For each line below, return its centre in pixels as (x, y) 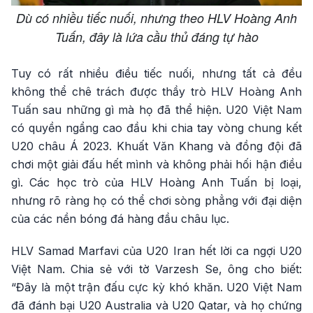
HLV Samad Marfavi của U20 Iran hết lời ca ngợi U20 (156, 251)
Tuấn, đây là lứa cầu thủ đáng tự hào (156, 37)
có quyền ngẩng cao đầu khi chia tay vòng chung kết (156, 128)
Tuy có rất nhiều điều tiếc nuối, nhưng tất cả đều (156, 73)
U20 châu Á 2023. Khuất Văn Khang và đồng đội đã (156, 146)
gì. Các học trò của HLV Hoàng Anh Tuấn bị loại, (156, 182)
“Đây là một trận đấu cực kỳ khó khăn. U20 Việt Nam (156, 287)
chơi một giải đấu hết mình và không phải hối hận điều (156, 164)
